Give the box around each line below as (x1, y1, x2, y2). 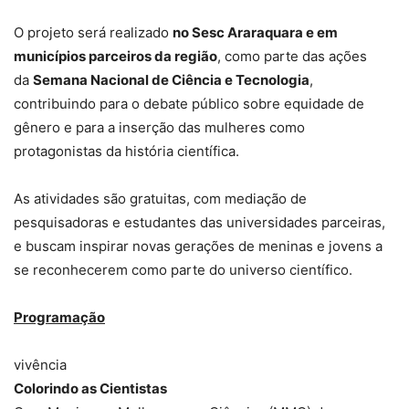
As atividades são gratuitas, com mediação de (14, 190, 307, 208)
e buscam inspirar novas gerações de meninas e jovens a (14, 237, 383, 256)
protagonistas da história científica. (14, 142, 239, 161)
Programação (14, 309, 105, 327)
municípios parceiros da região (14, 47, 217, 66)
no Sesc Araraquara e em (173, 24, 338, 42)
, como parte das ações (217, 47, 367, 66)
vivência (14, 356, 67, 374)
